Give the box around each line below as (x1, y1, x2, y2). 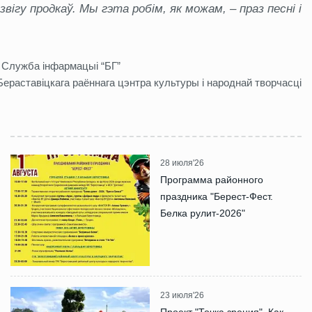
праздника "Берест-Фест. (160, 190, 273, 202)
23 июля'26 (160, 290, 204, 300)
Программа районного (160, 173, 263, 185)
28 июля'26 (160, 157, 204, 168)
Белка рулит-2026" (160, 207, 245, 219)
